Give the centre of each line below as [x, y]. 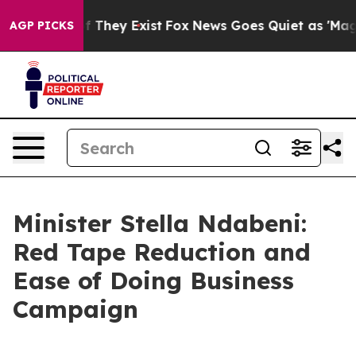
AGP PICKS [42, 25]
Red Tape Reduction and [162, 252]
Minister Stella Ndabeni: [160, 223]
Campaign [75, 309]
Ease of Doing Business [153, 281]
